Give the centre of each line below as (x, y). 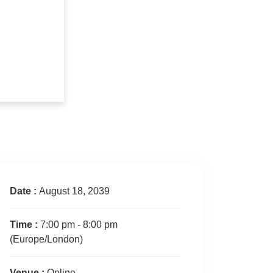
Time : (25, 225)
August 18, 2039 (74, 191)
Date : (24, 191)
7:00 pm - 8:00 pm (79, 225)
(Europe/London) (46, 239)
